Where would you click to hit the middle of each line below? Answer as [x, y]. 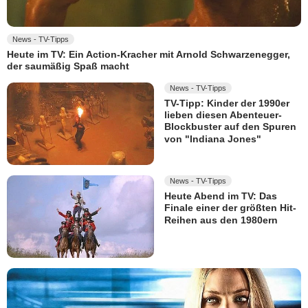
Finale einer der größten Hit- [230, 208]
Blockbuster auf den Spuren [230, 127]
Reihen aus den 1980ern [221, 220]
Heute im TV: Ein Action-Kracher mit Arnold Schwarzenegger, [148, 55]
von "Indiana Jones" [213, 139]
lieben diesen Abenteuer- [223, 115]
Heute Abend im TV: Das [221, 196]
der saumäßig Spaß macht [68, 66]
